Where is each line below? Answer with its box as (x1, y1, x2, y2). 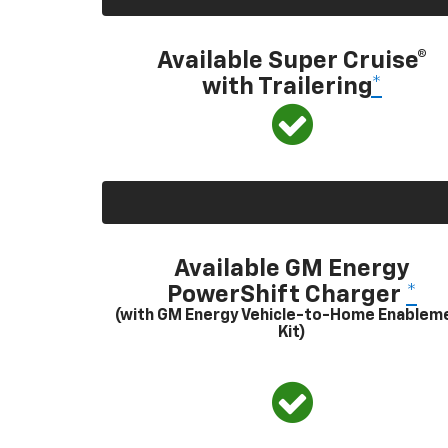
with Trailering (202, 74, 371, 99)
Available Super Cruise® (156, 48, 428, 73)
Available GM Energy (174, 256, 410, 281)
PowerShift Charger (167, 282, 406, 307)
